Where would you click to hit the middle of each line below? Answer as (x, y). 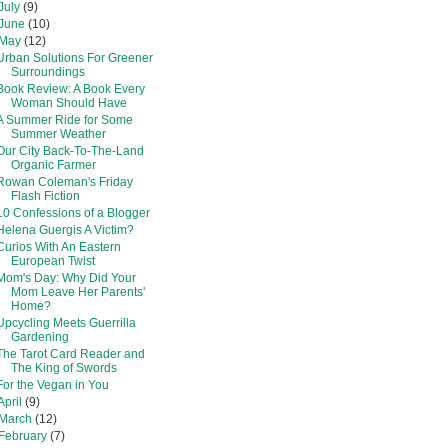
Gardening (39, 336)
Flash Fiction (45, 195)
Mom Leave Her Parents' (77, 291)
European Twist (52, 260)
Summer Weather (58, 133)
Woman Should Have (68, 102)
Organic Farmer (53, 164)
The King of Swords (63, 367)
